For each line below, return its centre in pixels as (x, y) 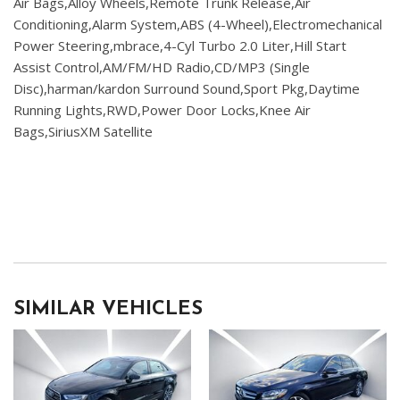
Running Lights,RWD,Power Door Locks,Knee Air (162, 110)
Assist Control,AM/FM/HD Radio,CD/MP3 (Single (162, 67)
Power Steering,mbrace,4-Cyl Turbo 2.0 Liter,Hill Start (180, 46)
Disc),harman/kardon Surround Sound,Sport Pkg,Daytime (187, 89)
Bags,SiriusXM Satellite (83, 132)
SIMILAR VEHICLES (108, 310)
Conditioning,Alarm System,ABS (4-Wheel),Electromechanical (198, 25)
